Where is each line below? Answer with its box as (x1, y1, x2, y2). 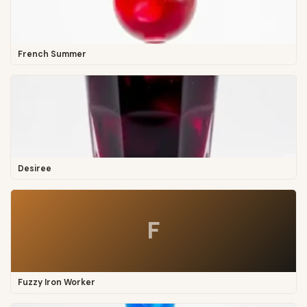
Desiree (17, 162, 51, 174)
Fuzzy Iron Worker (17, 277, 95, 288)
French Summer (17, 49, 86, 60)
